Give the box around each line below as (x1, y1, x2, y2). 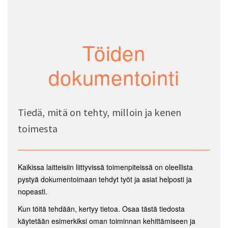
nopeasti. (18, 186, 49, 196)
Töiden (82, 37, 146, 67)
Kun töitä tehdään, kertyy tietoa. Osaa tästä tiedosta (18, 203, 185, 214)
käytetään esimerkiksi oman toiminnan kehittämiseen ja (18, 215, 195, 226)
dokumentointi (48, 62, 180, 91)
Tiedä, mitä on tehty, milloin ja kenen (18, 105, 182, 119)
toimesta (18, 122, 58, 135)
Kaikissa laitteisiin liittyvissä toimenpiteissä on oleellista (18, 161, 193, 172)
